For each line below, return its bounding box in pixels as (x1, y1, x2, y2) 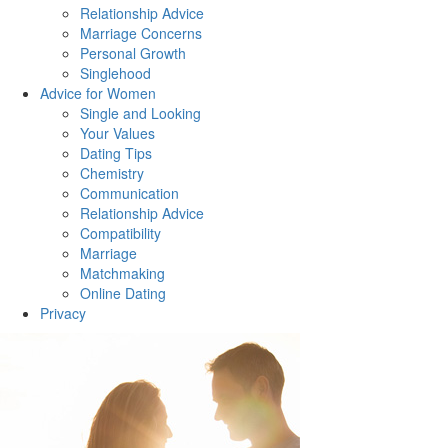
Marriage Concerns (80, 23, 202, 43)
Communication (80, 183, 179, 203)
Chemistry (80, 163, 144, 183)
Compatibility (80, 223, 161, 243)
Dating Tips (80, 143, 152, 163)
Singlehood (80, 63, 151, 83)
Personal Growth (80, 43, 186, 63)
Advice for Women (40, 83, 156, 103)
